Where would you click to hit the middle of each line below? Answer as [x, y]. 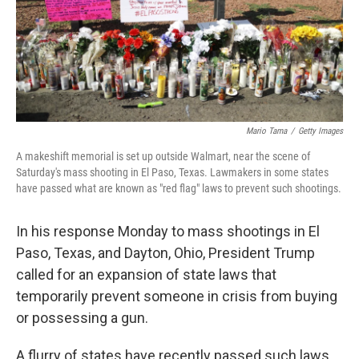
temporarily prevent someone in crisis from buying [177, 296]
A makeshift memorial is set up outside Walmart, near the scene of [163, 156]
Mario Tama [266, 131]
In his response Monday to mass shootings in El [168, 231]
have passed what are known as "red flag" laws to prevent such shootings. [179, 188]
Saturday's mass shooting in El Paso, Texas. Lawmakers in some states [172, 172]
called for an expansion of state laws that [146, 274]
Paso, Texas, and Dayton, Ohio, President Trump [165, 252]
